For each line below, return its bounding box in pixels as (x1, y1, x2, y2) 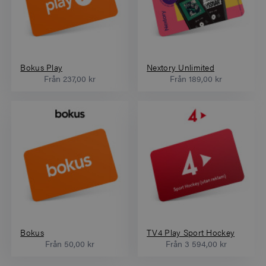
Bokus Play (20, 61, 63, 73)
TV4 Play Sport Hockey (147, 226, 235, 239)
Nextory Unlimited (147, 61, 214, 73)
